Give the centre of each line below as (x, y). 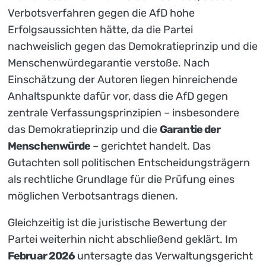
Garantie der (190, 130)
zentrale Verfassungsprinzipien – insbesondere (123, 113)
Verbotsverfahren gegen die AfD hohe (101, 13)
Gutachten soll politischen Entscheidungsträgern (129, 163)
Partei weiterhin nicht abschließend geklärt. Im (123, 240)
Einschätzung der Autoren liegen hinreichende (123, 80)
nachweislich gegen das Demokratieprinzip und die (133, 47)
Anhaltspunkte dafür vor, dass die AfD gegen (118, 96)
